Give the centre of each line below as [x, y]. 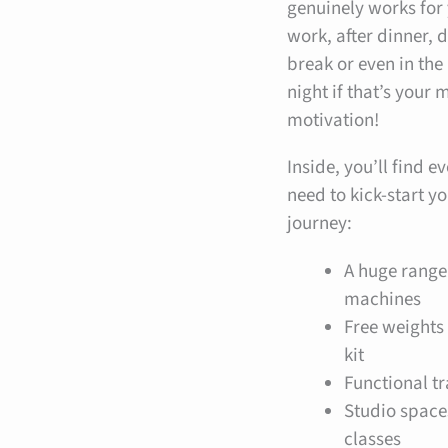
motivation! [333, 120]
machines [383, 299]
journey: [320, 224]
